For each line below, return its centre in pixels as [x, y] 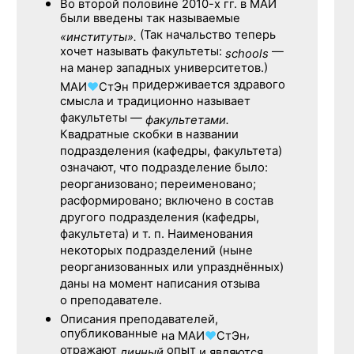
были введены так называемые [150, 20]
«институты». [98, 38]
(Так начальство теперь [206, 36]
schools [247, 54]
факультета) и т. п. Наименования [156, 235]
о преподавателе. [111, 302]
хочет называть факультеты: [143, 53]
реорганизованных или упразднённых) [172, 269]
